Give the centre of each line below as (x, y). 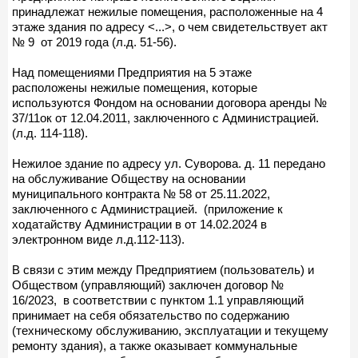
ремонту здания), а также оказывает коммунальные (155, 345)
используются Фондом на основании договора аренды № (169, 102)
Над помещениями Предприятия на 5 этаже (133, 72)
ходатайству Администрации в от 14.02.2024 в (139, 224)
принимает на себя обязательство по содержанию (151, 315)
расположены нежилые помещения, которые (135, 87)
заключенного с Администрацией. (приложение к (147, 209)
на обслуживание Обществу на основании (129, 178)
